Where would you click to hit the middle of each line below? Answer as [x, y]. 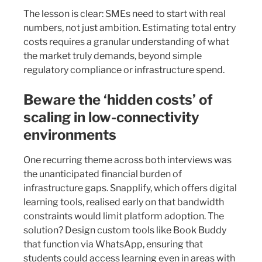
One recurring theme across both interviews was [127, 160]
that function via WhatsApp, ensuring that [113, 244]
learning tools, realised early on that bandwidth [124, 202]
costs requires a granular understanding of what [126, 42]
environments [70, 135]
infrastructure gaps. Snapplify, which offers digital [130, 188]
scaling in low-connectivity [111, 117]
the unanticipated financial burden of [103, 174]
